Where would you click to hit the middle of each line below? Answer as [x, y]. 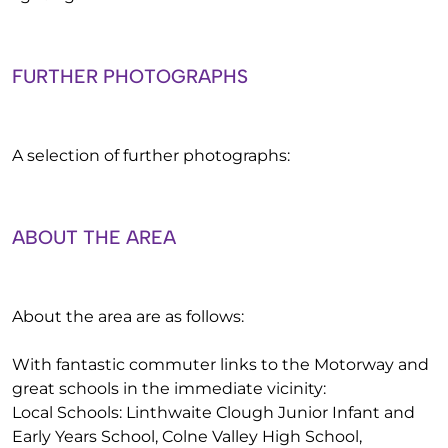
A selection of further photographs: [151, 155]
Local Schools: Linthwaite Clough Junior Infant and [213, 412]
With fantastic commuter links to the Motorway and [220, 364]
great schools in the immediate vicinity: [169, 388]
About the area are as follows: [128, 316]
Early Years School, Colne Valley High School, [187, 436]
